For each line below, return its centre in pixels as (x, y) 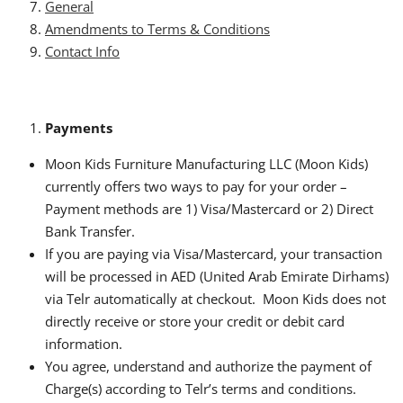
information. (84, 343)
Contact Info (82, 51)
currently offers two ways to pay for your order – (196, 186)
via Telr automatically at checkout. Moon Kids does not (215, 298)
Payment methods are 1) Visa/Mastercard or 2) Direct (209, 208)
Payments (79, 127)
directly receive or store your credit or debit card (195, 321)
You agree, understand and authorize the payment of (208, 366)
